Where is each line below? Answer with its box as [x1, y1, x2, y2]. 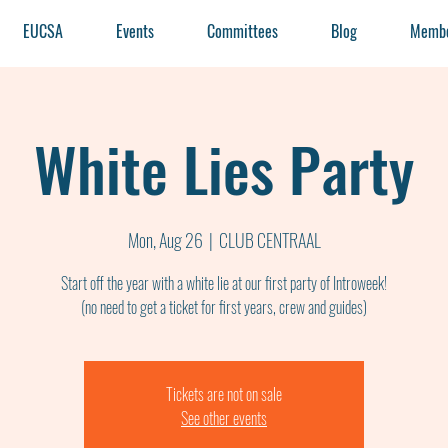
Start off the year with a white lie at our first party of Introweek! [61, 271, 387, 295]
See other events [181, 406, 267, 430]
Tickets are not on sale [166, 382, 282, 406]
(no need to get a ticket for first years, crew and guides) [81, 295, 367, 319]
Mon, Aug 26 [127, 227, 203, 253]
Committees [207, 19, 279, 43]
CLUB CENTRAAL [218, 227, 321, 253]
